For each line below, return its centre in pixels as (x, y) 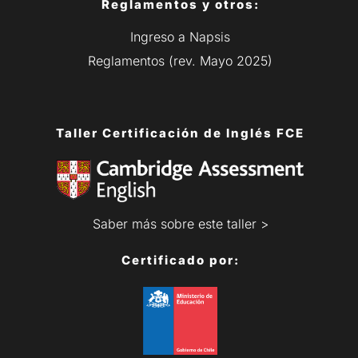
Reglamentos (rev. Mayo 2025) (180, 61)
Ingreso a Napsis (180, 37)
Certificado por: (180, 261)
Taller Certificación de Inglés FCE (180, 133)
